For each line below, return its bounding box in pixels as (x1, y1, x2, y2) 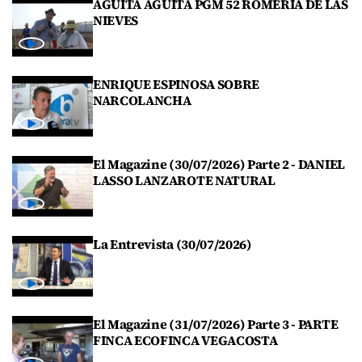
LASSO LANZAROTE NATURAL (93, 171, 276, 190)
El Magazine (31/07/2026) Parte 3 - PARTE (93, 315, 339, 334)
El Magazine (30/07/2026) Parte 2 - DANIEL (93, 155, 345, 174)
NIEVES (93, 11, 139, 30)
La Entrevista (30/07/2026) (93, 235, 252, 254)
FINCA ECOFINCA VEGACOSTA (93, 331, 278, 350)
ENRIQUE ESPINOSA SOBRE (93, 75, 259, 94)
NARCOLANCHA (93, 91, 192, 110)
